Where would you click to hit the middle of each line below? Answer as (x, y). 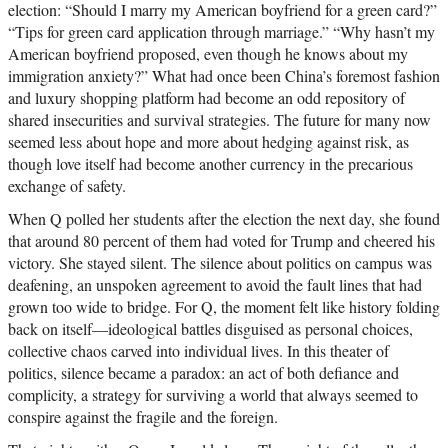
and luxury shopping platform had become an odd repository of (206, 98)
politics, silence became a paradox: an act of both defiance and (203, 373)
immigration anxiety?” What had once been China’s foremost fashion (224, 76)
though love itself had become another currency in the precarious (210, 164)
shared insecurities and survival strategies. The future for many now (219, 120)
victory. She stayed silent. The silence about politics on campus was (220, 263)
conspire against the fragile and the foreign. (143, 417)
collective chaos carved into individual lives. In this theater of (198, 351)
